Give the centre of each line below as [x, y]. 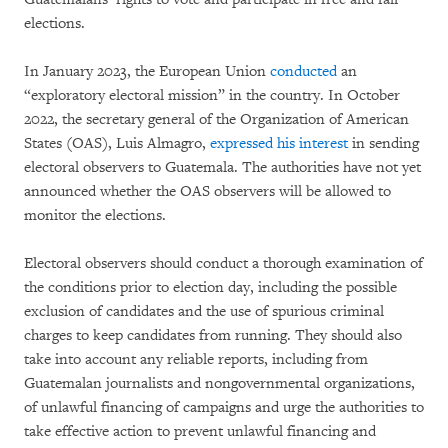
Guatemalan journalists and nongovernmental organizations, [219, 383]
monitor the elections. [95, 215]
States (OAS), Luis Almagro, [117, 143]
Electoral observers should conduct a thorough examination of [223, 263]
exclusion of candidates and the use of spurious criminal [204, 311]
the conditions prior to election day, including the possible [210, 287]
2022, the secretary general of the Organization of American [216, 119]
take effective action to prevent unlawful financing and [200, 431]
